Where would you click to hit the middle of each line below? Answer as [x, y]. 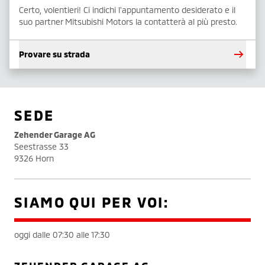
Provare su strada [54, 54]
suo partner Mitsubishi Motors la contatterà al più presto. [128, 22]
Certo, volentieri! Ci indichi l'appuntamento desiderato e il [127, 10]
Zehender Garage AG [55, 135]
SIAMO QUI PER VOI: [92, 202]
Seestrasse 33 [41, 147]
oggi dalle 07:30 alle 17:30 [62, 235]
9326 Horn [34, 159]
